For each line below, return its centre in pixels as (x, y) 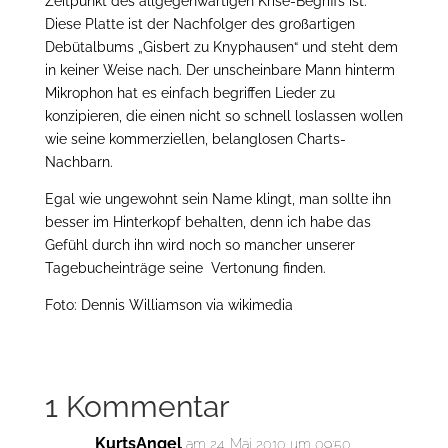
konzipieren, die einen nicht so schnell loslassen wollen (223, 116)
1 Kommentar (137, 406)
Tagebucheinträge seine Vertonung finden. (185, 268)
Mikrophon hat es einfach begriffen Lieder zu (189, 93)
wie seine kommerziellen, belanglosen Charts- (195, 139)
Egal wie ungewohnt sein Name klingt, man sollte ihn (217, 199)
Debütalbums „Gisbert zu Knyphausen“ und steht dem (221, 47)
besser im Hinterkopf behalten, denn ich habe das (207, 222)
